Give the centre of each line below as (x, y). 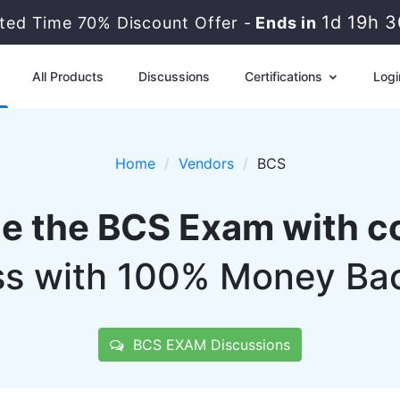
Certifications (285, 76)
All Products (67, 76)
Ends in (285, 23)
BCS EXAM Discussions (207, 345)
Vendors (206, 163)
